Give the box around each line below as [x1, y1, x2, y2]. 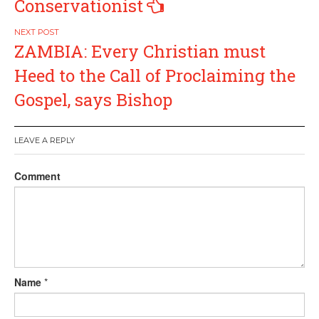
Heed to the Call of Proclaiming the [14, 64, 296, 87]
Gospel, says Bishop [14, 88, 172, 111]
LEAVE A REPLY [14, 135, 75, 145]
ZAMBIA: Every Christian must [14, 40, 266, 63]
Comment [14, 169, 61, 183]
